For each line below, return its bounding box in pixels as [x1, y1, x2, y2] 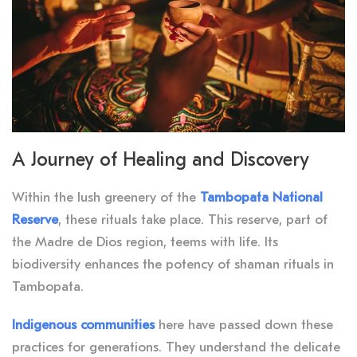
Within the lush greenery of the [12, 190, 200, 206]
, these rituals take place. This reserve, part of [58, 212, 328, 228]
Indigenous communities [12, 317, 155, 333]
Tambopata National [200, 190, 323, 206]
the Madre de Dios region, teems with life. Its [12, 234, 278, 250]
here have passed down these [155, 317, 333, 333]
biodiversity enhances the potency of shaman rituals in [12, 257, 334, 273]
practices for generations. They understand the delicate [12, 339, 340, 355]
